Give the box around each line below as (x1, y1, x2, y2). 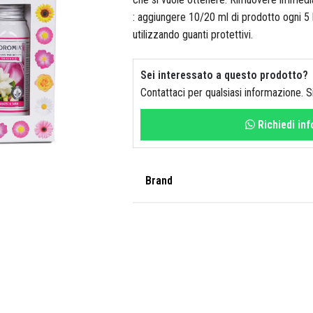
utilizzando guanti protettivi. (132, 27, 253, 41)
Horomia (145, 213, 206, 235)
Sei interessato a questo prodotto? (140, 68, 308, 82)
